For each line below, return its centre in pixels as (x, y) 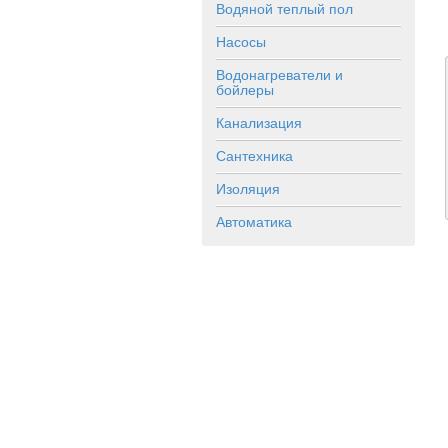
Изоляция (248, 188)
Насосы (241, 41)
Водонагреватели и (279, 74)
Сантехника (254, 155)
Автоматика (254, 221)
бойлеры (245, 89)
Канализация (259, 122)
